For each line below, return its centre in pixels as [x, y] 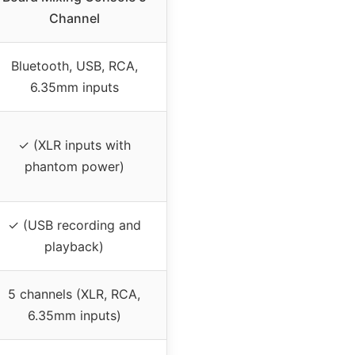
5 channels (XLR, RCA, [74, 294]
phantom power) [74, 167]
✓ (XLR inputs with [74, 145]
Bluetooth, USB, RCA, [74, 66]
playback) [74, 247]
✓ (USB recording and [74, 225]
